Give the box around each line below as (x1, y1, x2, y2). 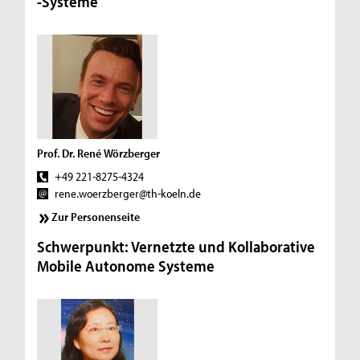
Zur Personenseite (51, 209, 141, 225)
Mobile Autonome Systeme (37, 256, 215, 276)
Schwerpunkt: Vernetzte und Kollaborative (37, 236, 316, 257)
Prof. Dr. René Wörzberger (37, 145, 161, 161)
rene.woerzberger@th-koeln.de (54, 185, 201, 201)
